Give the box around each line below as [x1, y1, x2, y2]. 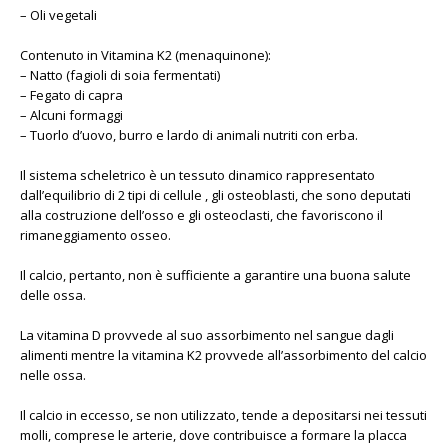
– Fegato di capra [20, 86, 123, 104]
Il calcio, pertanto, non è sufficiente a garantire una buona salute [20, 266, 411, 284]
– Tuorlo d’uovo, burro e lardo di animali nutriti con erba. [20, 126, 358, 144]
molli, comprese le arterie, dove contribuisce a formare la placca [20, 426, 407, 444]
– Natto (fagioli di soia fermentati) [20, 66, 220, 84]
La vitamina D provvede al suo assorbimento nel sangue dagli [20, 326, 394, 344]
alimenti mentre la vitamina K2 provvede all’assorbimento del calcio [20, 346, 427, 364]
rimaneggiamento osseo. [20, 226, 171, 244]
